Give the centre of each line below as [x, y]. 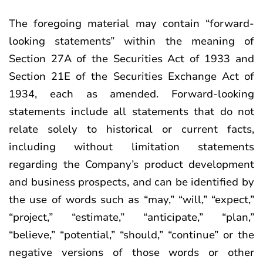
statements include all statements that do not [131, 112]
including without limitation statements [131, 147]
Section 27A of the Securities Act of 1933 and [131, 59]
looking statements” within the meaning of [131, 41]
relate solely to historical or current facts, [131, 129]
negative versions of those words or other [131, 252]
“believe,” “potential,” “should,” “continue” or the [131, 235]
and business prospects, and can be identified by [131, 182]
